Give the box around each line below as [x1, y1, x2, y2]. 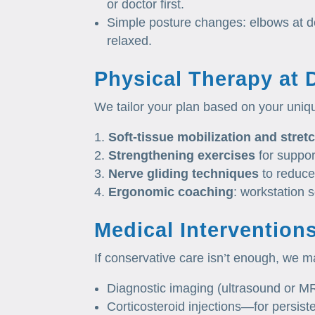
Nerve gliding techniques [108, 167, 259, 181]
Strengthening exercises [108, 148, 256, 163]
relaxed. [107, 34, 153, 49]
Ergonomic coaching [108, 185, 234, 200]
